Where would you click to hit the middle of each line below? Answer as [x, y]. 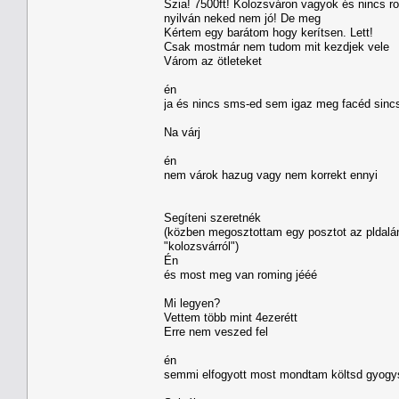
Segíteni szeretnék [212, 217]
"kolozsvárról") [201, 246]
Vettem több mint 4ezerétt [231, 317]
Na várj [182, 132]
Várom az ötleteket [213, 61]
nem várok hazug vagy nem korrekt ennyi [271, 175]
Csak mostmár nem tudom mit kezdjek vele [277, 46]
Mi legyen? [192, 303]
